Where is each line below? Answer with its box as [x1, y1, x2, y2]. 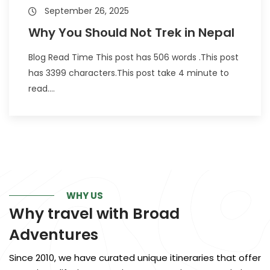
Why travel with [9, 203, 133, 224]
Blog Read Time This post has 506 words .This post [28, 51, 239, 63]
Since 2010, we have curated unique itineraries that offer [9, 251, 261, 264]
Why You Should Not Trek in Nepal [28, 24, 234, 41]
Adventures [9, 224, 98, 245]
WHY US [66, 189, 103, 202]
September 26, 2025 [42, 5, 129, 17]
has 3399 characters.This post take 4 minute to [28, 67, 229, 79]
